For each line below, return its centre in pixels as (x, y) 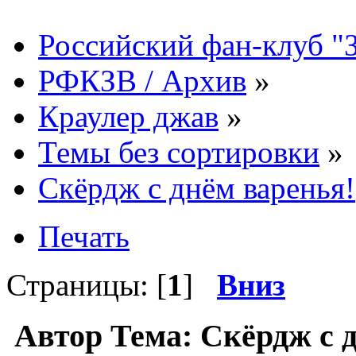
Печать (84, 236)
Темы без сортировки (179, 152)
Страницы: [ (87, 284)
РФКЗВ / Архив (142, 80)
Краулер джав (128, 116)
